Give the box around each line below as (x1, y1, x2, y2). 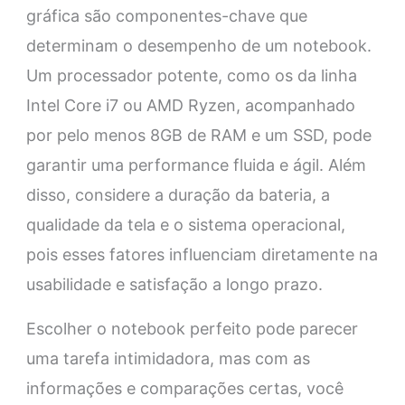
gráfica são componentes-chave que (25, 6, 307, 26)
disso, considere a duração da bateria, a (25, 185, 330, 205)
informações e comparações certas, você (25, 379, 344, 399)
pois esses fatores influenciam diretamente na (25, 245, 378, 265)
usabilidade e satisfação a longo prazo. (25, 275, 323, 295)
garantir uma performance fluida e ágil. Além (25, 155, 366, 175)
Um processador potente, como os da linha (25, 66, 357, 86)
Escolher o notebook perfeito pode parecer (25, 319, 358, 339)
